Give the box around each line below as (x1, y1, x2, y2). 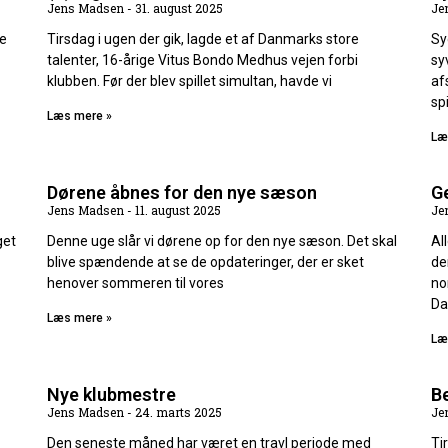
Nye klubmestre (47, 384, 177, 406)
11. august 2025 (132, 202, 222, 219)
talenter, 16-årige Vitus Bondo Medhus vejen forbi (47, 52, 359, 69)
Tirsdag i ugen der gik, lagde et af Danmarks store (47, 31, 360, 48)
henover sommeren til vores (47, 275, 225, 292)
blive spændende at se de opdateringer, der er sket (47, 254, 365, 271)
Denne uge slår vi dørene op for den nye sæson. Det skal (47, 233, 398, 250)
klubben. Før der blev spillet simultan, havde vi (47, 73, 333, 90)
